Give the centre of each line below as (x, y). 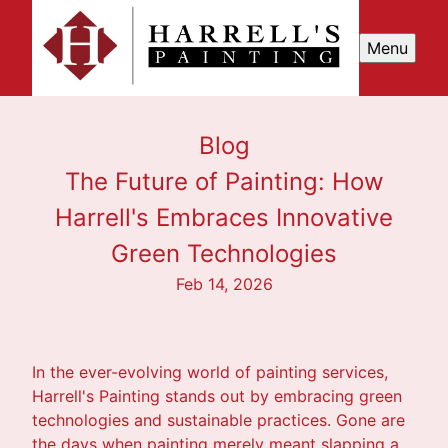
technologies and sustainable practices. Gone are (218, 419)
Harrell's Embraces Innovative (224, 217)
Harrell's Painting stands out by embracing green (217, 395)
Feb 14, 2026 (224, 283)
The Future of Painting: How (224, 181)
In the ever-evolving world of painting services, (210, 371)
